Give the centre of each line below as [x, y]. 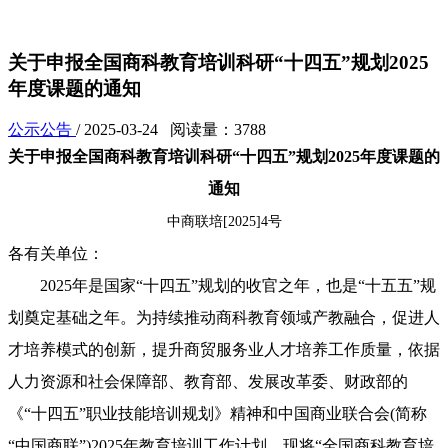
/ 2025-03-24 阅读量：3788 [171, 130]
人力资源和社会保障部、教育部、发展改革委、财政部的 [208, 382]
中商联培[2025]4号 [224, 222]
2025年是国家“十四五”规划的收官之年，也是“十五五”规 [222, 286]
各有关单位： [56, 254]
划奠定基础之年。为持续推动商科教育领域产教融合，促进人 [224, 318]
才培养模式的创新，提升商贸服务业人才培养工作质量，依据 [224, 350]
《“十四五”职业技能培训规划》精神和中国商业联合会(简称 [217, 414]
